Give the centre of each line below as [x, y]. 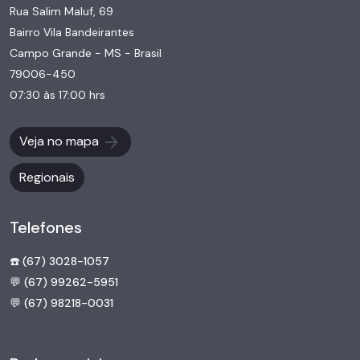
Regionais [47, 177]
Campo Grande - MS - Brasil [86, 53]
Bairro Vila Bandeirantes [72, 32]
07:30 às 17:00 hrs [57, 94]
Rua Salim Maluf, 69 [61, 11]
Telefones [46, 227]
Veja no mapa [61, 141]
